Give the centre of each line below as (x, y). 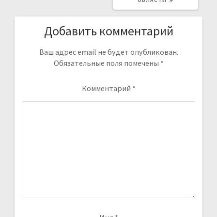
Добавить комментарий (108, 31)
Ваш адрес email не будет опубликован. (108, 52)
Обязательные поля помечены (107, 63)
